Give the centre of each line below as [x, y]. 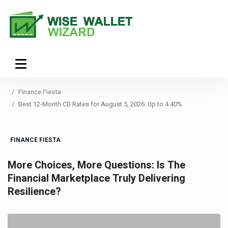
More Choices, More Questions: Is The [96, 165]
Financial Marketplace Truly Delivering [96, 178]
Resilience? [34, 192]
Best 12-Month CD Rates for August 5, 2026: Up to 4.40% [100, 104]
